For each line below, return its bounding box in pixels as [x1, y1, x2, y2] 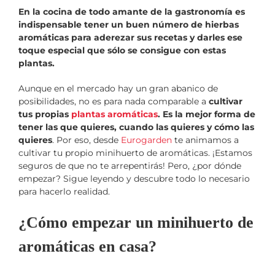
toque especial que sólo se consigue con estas [18, 44, 226, 56]
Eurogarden [121, 134, 172, 145]
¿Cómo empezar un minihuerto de [18, 213, 254, 231]
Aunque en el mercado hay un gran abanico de [18, 82, 218, 94]
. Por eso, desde [52, 134, 121, 145]
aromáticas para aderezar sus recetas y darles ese [18, 31, 242, 43]
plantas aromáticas [71, 108, 158, 120]
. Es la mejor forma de [158, 108, 255, 120]
